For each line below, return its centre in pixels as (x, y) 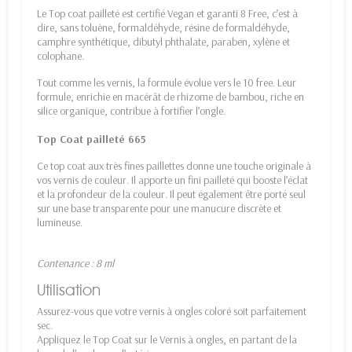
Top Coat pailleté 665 (92, 139)
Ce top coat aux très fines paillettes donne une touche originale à (174, 166)
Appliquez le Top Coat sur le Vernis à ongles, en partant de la (167, 340)
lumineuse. (60, 223)
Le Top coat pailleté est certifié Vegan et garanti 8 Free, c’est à (167, 14)
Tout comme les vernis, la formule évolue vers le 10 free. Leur (167, 83)
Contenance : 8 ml (75, 264)
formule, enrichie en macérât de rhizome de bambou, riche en (170, 97)
